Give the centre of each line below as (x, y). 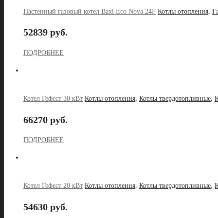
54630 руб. (45, 207)
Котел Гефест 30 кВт (53, 98)
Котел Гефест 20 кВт (53, 186)
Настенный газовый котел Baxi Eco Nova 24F (90, 11)
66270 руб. (45, 119)
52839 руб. (45, 32)
